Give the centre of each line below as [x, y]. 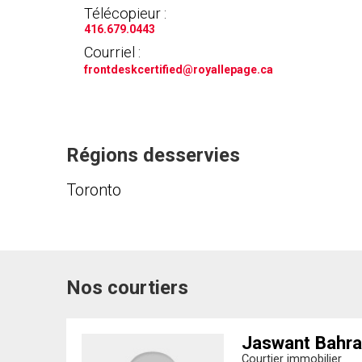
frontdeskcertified [133, 70]
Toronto [94, 190]
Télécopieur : [125, 14]
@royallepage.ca [228, 70]
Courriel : [112, 53]
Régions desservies [153, 155]
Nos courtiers [127, 288]
